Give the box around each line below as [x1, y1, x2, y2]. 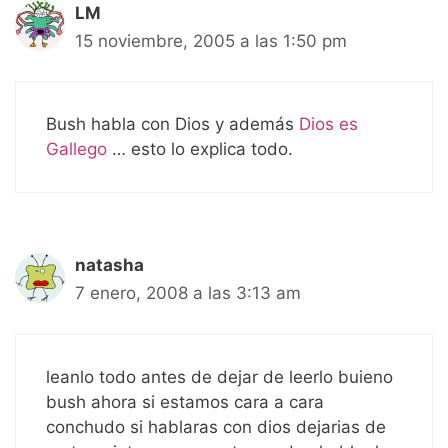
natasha [75, 255, 144, 276]
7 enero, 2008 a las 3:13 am [75, 283, 301, 304]
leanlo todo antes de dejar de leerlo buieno [46, 366, 393, 387]
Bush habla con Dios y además [46, 114, 299, 135]
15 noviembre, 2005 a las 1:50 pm [75, 30, 347, 51]
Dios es [299, 114, 358, 135]
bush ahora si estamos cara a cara [46, 391, 324, 412]
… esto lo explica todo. [107, 139, 293, 160]
